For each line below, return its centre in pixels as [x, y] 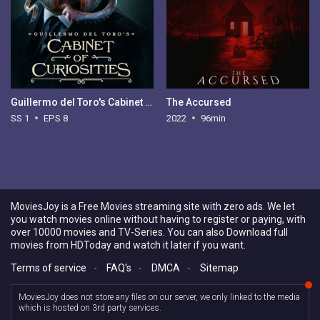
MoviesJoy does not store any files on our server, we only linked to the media [159, 297]
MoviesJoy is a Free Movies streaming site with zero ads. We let [153, 206]
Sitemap [219, 268]
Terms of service [49, 268]
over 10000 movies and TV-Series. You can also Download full [149, 232]
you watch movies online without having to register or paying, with [158, 219]
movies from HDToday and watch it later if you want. [128, 245]
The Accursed [199, 102]
